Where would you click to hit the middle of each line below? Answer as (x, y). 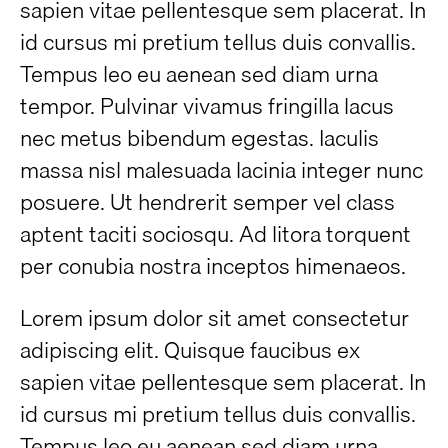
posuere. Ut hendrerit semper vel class (207, 201)
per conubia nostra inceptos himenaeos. (213, 265)
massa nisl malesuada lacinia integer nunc (221, 169)
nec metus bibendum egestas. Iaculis (199, 137)
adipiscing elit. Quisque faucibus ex (190, 349)
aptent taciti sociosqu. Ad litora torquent (215, 233)
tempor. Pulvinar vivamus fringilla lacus (207, 105)
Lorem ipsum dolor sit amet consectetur (214, 317)
